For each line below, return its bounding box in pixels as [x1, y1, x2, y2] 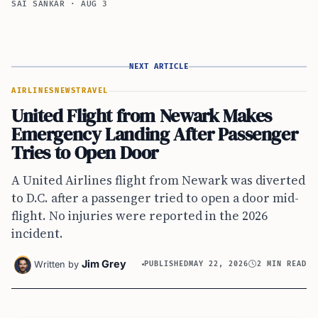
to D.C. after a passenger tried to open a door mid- [11, 190, 299, 207]
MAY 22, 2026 [189, 259, 249, 268]
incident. [11, 225, 63, 243]
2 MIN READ [257, 259, 307, 268]
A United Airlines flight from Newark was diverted [11, 172, 305, 190]
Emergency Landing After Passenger [11, 121, 298, 148]
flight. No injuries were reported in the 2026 [11, 207, 268, 225]
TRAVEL [76, 87, 109, 96]
